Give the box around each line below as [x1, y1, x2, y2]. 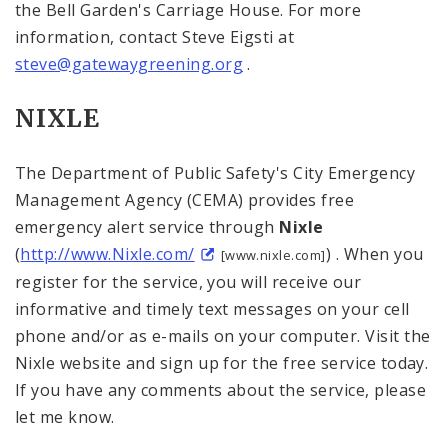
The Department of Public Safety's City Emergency [15, 162, 416, 184]
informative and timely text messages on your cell [15, 298, 410, 320]
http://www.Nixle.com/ [20, 243, 195, 265]
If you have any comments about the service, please [15, 379, 427, 401]
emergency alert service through [15, 216, 280, 238]
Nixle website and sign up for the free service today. [15, 352, 429, 374]
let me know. [15, 406, 115, 428]
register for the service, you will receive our [15, 271, 362, 293]
